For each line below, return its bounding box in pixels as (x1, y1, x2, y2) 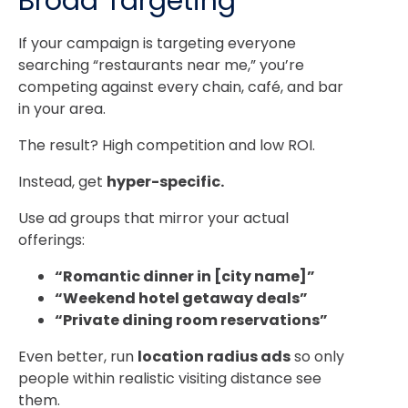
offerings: (18, 229, 85, 250)
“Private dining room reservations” (55, 309, 328, 331)
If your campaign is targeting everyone (18, 32, 296, 54)
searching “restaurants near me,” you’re (18, 54, 304, 76)
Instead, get (18, 170, 107, 192)
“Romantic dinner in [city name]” (55, 265, 315, 287)
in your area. (18, 97, 106, 119)
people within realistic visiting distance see (18, 367, 321, 389)
